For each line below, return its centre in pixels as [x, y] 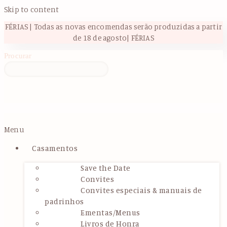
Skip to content [31, 9]
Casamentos [55, 148]
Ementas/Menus [110, 212]
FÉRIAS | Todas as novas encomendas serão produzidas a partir [113, 27]
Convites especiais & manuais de [141, 190]
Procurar [18, 55]
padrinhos [64, 201]
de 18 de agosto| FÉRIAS [113, 38]
